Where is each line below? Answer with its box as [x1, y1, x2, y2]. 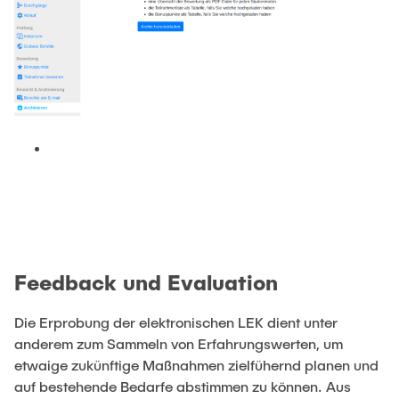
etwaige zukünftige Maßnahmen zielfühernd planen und [14, 355, 379, 373]
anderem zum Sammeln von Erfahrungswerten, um [14, 334, 343, 352]
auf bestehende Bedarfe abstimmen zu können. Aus [14, 377, 351, 395]
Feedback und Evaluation [14, 268, 278, 295]
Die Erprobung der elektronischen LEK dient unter [14, 313, 338, 330]
